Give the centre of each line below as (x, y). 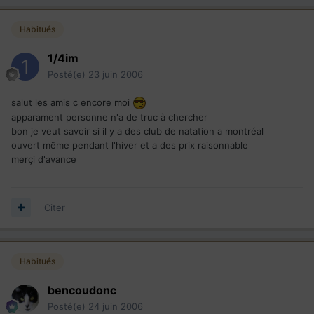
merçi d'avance (44, 159)
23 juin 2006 (116, 74)
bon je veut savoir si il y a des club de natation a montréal (137, 131)
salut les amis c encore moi (72, 102)
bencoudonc (82, 291)
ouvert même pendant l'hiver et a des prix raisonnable (130, 145)
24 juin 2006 (116, 307)
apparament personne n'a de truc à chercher (109, 117)
